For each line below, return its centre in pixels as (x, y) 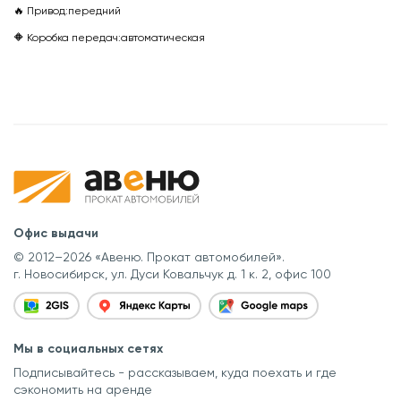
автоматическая (163, 37)
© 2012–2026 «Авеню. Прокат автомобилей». (149, 256)
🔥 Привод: (41, 10)
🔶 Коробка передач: (67, 37)
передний (94, 10)
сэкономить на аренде (83, 389)
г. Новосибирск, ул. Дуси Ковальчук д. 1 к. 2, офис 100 (172, 273)
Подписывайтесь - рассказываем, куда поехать (159, 372)
